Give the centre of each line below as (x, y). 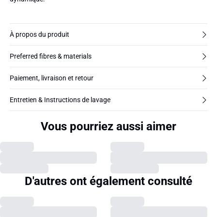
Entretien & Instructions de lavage (60, 100)
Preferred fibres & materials (51, 56)
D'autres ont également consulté (108, 181)
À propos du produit (39, 34)
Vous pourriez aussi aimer (108, 126)
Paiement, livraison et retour (52, 78)
